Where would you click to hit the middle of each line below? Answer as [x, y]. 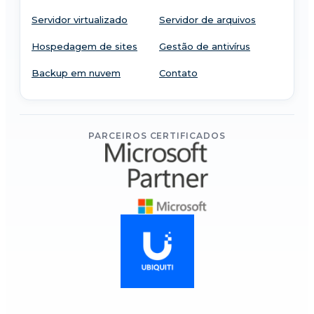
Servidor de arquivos [207, 20]
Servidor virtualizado [80, 20]
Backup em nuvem [76, 73]
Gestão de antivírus [205, 47]
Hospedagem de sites [84, 47]
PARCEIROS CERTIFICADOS [157, 136]
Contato [178, 73]
